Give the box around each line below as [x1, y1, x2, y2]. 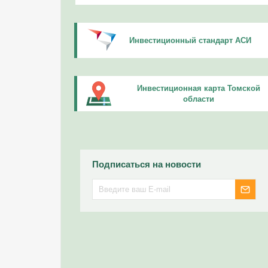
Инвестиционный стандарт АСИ [129, 35, 251, 45]
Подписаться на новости [92, 159, 201, 169]
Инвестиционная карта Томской [137, 83, 260, 93]
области [183, 94, 214, 103]
